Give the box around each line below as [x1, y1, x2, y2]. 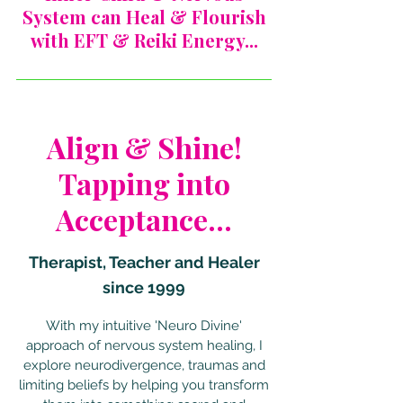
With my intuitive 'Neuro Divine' [46, 318, 242, 334]
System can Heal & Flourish [22, 4, 266, 29]
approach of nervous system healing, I [25, 337, 263, 354]
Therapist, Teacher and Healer [28, 253, 260, 272]
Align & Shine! [46, 128, 242, 166]
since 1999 [103, 278, 185, 297]
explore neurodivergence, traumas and [22, 357, 265, 373]
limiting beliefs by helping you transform [19, 377, 269, 393]
